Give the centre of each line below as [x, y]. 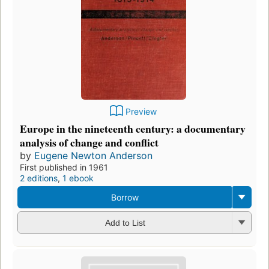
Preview [141, 111]
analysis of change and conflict [89, 142]
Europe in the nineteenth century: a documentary [133, 128]
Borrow [125, 197]
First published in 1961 [64, 167]
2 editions [39, 178]
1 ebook [78, 178]
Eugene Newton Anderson [93, 155]
